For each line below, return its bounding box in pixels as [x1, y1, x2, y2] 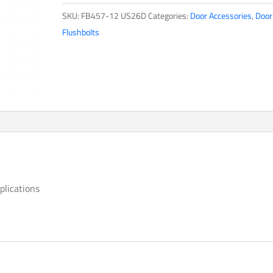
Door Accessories [190, 9, 252, 22]
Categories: [147, 9, 190, 22]
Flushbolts [62, 26, 99, 38]
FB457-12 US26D [80, 9, 146, 22]
